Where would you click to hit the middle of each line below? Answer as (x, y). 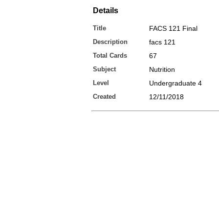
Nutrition (162, 69)
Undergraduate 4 (175, 83)
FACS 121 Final (173, 28)
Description (110, 42)
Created (104, 97)
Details (106, 11)
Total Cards (110, 55)
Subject (104, 69)
